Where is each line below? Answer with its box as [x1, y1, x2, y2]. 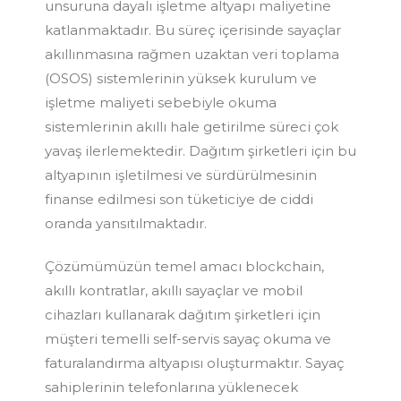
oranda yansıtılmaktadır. [45, 214, 207, 232]
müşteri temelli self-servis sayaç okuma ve [45, 329, 331, 347]
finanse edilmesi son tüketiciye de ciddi [45, 190, 313, 208]
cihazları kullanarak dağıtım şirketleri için [45, 305, 320, 323]
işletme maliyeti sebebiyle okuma [45, 93, 277, 111]
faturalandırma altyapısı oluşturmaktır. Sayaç [45, 354, 344, 371]
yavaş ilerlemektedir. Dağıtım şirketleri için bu [45, 141, 356, 159]
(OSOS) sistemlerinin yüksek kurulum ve [45, 69, 317, 87]
